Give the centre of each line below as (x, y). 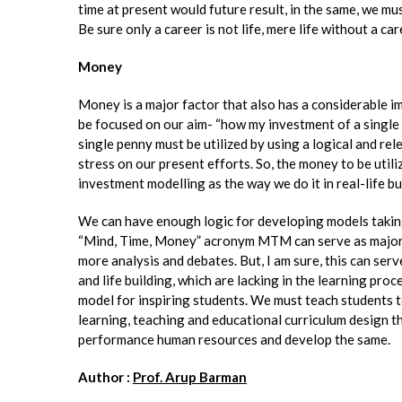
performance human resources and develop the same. (234, 340)
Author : (105, 377)
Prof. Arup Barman (190, 377)
